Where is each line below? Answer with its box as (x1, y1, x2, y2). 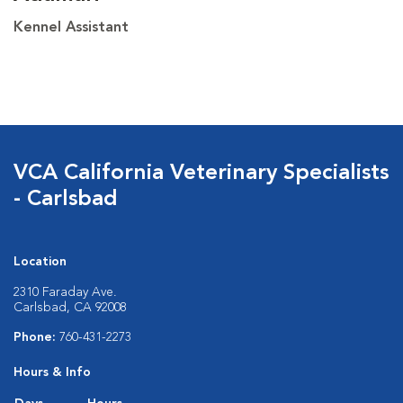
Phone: (13, 330, 59, 344)
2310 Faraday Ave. (13, 285, 117, 299)
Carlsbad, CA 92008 (13, 300, 127, 314)
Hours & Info (13, 365, 91, 379)
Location (13, 255, 67, 268)
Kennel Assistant (13, 20, 129, 35)
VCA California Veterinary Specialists (13, 162, 389, 184)
